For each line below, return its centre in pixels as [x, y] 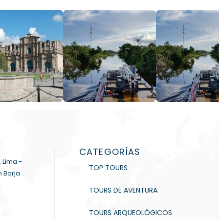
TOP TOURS [109, 168]
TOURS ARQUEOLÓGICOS [131, 213]
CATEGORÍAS [110, 152]
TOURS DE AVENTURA [123, 190]
